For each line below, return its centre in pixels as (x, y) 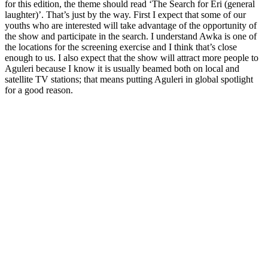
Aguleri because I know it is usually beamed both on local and (122, 68)
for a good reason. (39, 90)
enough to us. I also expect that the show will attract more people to (132, 57)
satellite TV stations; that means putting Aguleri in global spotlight (129, 79)
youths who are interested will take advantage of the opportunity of (131, 25)
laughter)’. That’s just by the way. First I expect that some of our (125, 14)
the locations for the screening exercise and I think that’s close (121, 47)
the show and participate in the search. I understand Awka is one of (131, 36)
